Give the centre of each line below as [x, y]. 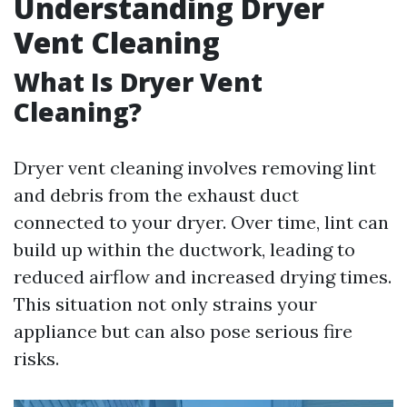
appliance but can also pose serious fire [183, 331]
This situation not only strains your [165, 304]
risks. [36, 358]
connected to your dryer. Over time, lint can [201, 222]
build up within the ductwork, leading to [184, 249]
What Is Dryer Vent [138, 82]
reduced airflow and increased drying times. [203, 277]
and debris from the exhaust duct [156, 195]
